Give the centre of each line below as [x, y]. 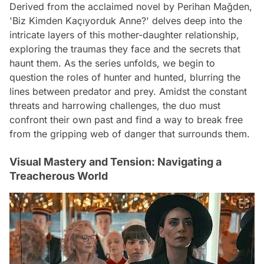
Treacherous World [59, 176]
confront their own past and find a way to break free [126, 120]
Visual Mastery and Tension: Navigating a [115, 162]
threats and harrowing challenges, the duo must [115, 106]
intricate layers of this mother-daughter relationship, [124, 35]
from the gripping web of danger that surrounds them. [130, 134]
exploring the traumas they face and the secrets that [125, 49]
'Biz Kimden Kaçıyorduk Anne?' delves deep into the [126, 21]
